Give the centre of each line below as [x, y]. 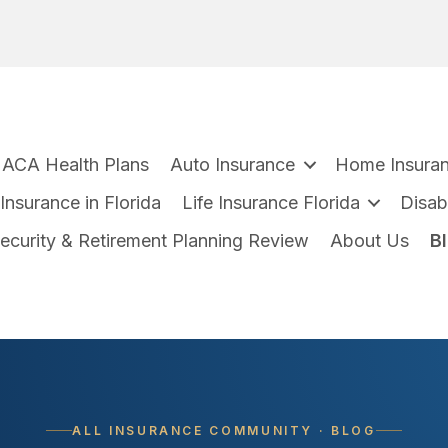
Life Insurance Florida [270, 203]
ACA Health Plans [76, 165]
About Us [370, 241]
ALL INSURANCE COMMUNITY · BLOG [224, 430]
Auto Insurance [233, 165]
